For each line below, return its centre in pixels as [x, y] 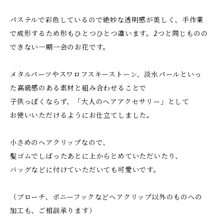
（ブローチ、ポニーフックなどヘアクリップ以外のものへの [106, 197]
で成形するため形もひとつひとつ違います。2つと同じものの [109, 34]
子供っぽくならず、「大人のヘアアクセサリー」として [100, 102]
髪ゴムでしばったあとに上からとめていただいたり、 [96, 156]
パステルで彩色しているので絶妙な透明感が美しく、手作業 [107, 20]
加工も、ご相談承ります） [53, 211]
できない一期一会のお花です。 [60, 47]
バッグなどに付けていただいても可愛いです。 [85, 170]
